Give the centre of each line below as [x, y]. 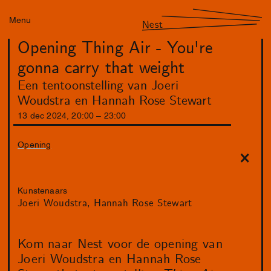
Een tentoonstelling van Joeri [98, 86]
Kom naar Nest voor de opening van [120, 245]
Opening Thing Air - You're [115, 49]
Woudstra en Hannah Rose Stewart [115, 101]
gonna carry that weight [101, 69]
